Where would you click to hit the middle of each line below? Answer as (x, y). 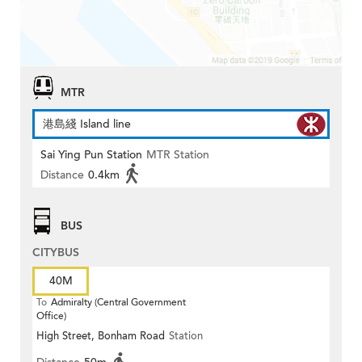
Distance (62, 175)
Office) (51, 316)
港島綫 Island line (87, 124)
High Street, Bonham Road (101, 337)
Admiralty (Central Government (118, 303)
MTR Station (178, 155)
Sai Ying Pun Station (91, 155)
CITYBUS (56, 253)
